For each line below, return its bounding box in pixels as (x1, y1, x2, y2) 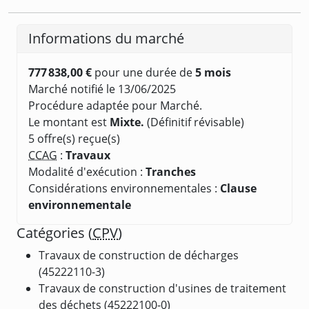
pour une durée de (92, 64, 195, 80)
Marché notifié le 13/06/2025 (28, 81, 176, 97)
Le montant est (28, 114, 110, 130)
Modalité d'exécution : (28, 163, 146, 179)
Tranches (146, 163, 196, 179)
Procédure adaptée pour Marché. (28, 97, 202, 113)
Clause (220, 180, 257, 196)
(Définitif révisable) (144, 114, 244, 130)
